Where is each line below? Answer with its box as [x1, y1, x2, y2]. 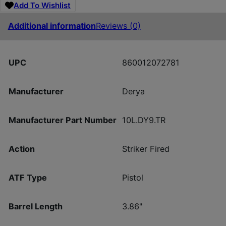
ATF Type [8, 172, 47, 183]
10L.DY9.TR [122, 115, 165, 125]
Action [8, 143, 35, 154]
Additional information [8, 21, 96, 31]
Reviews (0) [95, 21, 141, 31]
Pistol [122, 172, 143, 183]
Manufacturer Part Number [8, 115, 117, 125]
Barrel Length [8, 201, 63, 211]
